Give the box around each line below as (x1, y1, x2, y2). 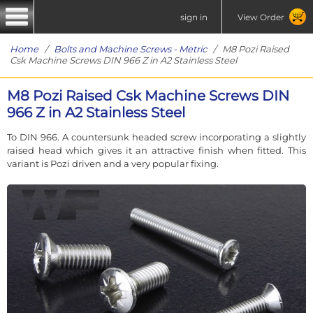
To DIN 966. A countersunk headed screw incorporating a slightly (7, 131, 306, 143)
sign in (180, 11, 208, 22)
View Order (237, 11, 284, 22)
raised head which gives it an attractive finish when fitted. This (7, 144, 306, 156)
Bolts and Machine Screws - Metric (54, 43, 207, 54)
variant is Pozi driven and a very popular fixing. (7, 157, 219, 169)
